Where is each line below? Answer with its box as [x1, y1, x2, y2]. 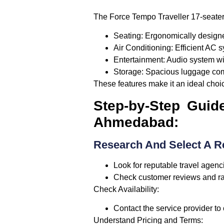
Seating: [113, 31, 143, 40]
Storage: [113, 67, 143, 76]
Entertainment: [113, 55, 165, 64]
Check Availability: [93, 184, 159, 193]
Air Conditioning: [113, 43, 173, 52]
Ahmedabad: [93, 114, 178, 130]
